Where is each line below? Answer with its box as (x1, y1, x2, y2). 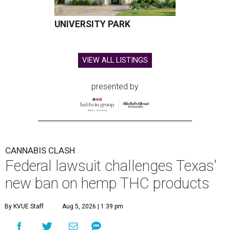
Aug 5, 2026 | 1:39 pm (62, 202, 123, 210)
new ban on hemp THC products (5, 174, 209, 192)
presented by (91, 82, 139, 91)
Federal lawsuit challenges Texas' (5, 157, 217, 175)
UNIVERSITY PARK (54, 19, 130, 29)
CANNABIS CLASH (5, 145, 75, 156)
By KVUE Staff (5, 202, 44, 210)
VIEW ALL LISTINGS (82, 56, 148, 65)
